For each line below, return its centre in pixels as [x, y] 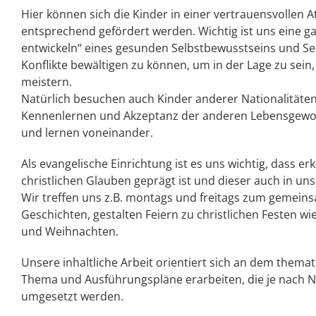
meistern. [47, 82]
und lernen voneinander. [87, 133]
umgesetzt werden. [72, 297]
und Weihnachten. [70, 232]
